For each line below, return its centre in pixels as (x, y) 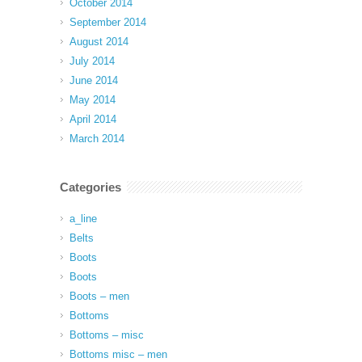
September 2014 (108, 23)
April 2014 (93, 120)
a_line (83, 219)
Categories (90, 187)
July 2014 (92, 61)
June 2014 (94, 81)
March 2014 (97, 139)
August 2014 (99, 42)
